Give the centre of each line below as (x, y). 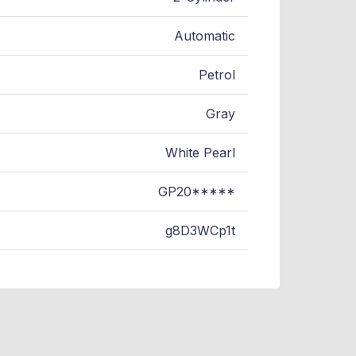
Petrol (217, 75)
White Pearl (200, 153)
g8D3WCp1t (200, 231)
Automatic (205, 36)
